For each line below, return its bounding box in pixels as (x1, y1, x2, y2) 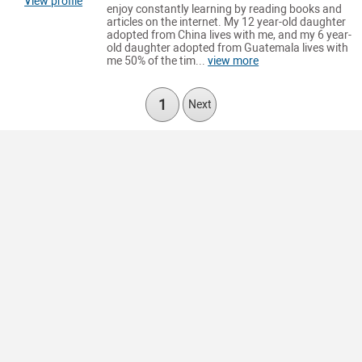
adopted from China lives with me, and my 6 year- (107, 28, 352, 43)
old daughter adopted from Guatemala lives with (107, 41, 349, 56)
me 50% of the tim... (107, 54, 208, 69)
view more (208, 54, 259, 69)
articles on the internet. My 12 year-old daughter (107, 15, 347, 30)
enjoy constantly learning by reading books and (107, 2, 343, 17)
